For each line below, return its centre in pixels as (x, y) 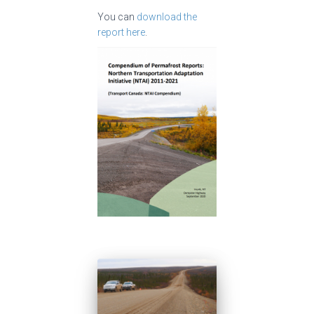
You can (117, 17)
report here (121, 33)
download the (167, 17)
